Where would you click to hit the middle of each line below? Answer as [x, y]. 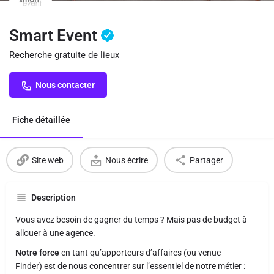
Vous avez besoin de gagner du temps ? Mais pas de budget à [131, 220]
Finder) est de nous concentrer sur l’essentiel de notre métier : [130, 266]
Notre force [38, 253]
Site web [47, 160]
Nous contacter [65, 85]
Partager [206, 160]
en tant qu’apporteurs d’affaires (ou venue [141, 253]
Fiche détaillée [41, 120]
